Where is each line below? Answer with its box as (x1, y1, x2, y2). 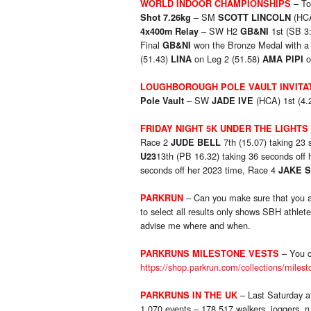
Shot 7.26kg (140, 11, 191, 24)
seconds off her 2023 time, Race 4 (140, 163, 278, 177)
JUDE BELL (171, 136, 224, 149)
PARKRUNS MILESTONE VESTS (140, 247, 279, 260)
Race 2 (140, 135, 171, 149)
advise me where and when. (140, 219, 251, 233)
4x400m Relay (140, 25, 199, 38)
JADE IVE (212, 94, 253, 108)
